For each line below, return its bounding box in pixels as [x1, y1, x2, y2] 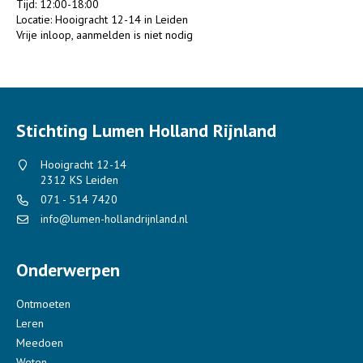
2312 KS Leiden [41, 173, 118, 187]
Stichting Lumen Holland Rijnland [16, 119, 276, 142]
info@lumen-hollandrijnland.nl [41, 211, 188, 226]
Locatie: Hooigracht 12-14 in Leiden [16, 12, 188, 27]
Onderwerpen [16, 258, 120, 281]
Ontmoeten [16, 297, 70, 311]
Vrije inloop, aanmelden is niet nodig [16, 28, 193, 42]
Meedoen [16, 335, 63, 350]
